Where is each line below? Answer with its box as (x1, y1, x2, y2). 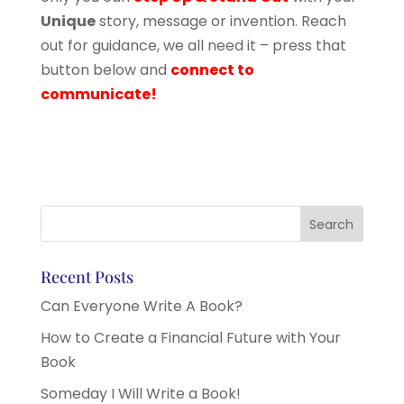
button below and (40, 59, 170, 80)
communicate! (40, 83, 157, 105)
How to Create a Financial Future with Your (40, 326, 341, 348)
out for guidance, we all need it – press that (40, 34, 346, 56)
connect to (170, 59, 254, 80)
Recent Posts (40, 265, 133, 288)
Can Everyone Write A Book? (40, 295, 243, 317)
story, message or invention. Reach (95, 10, 346, 32)
